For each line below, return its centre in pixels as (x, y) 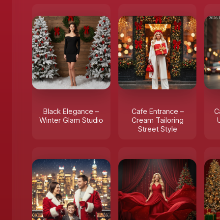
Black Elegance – (71, 111)
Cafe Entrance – (157, 111)
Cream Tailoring (157, 120)
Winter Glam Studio (71, 120)
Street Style (157, 129)
